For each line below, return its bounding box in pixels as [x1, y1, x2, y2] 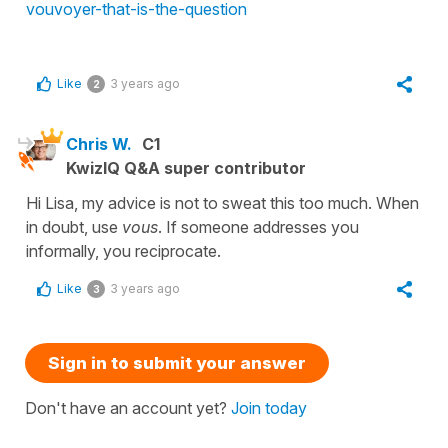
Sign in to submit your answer [48, 352, 306, 373]
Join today [231, 397, 307, 418]
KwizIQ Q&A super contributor [66, 157, 306, 178]
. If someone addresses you [158, 216, 359, 237]
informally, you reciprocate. [26, 240, 221, 261]
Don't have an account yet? [25, 397, 231, 418]
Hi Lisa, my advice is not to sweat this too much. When [26, 192, 419, 213]
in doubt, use [26, 216, 122, 237]
